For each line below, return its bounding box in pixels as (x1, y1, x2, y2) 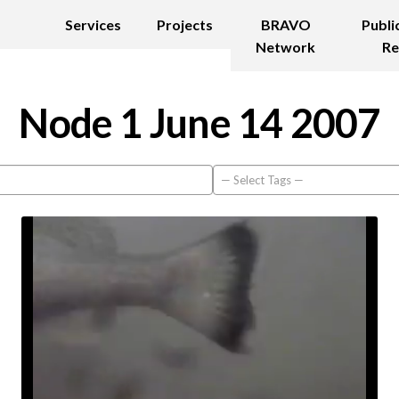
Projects (157, 16, 214, 33)
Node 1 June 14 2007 (19, 99, 380, 147)
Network (256, 38, 316, 55)
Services (65, 16, 122, 33)
